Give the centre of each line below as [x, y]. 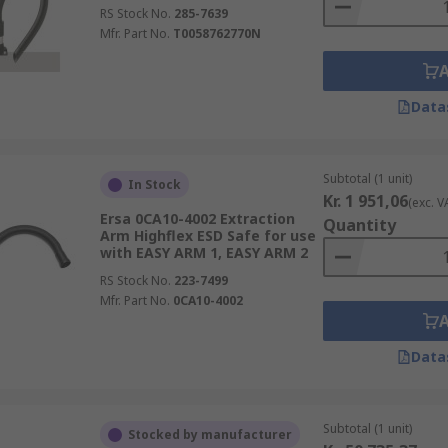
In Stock [154, 184]
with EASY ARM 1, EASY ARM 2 [203, 252]
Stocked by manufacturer [209, 434]
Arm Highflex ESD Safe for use [207, 235]
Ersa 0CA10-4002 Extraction [197, 218]
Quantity [359, 225]
